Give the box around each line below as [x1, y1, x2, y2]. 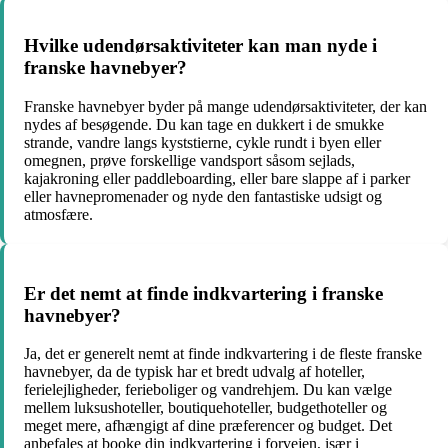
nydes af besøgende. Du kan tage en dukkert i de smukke [24, 116, 384, 133]
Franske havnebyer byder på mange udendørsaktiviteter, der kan [24, 98, 427, 115]
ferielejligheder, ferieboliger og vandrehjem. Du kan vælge [24, 381, 392, 399]
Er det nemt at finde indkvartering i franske [24, 282, 383, 304]
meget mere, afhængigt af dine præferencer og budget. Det [24, 417, 392, 435]
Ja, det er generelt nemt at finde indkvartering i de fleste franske [24, 345, 422, 363]
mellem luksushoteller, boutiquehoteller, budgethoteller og [24, 399, 387, 417]
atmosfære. [24, 206, 93, 223]
